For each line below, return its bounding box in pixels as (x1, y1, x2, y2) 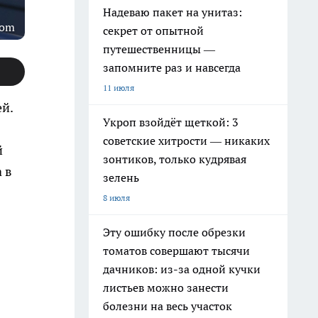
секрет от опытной (103, 23, 204, 38)
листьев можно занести (103, 280, 229, 295)
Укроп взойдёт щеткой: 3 (103, 115, 238, 129)
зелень (103, 170, 139, 185)
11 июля (103, 82, 134, 93)
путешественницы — (103, 42, 215, 56)
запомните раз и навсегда (103, 60, 241, 75)
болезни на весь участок (103, 299, 232, 313)
